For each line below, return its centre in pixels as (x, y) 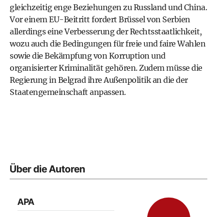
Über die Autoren (47, 169)
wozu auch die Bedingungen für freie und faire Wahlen (108, 44)
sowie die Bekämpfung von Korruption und (88, 56)
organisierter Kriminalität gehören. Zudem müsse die (106, 68)
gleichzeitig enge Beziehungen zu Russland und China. (108, 7)
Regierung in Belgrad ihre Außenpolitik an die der (99, 80)
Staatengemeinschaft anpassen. (68, 92)
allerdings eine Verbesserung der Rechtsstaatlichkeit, (106, 31)
